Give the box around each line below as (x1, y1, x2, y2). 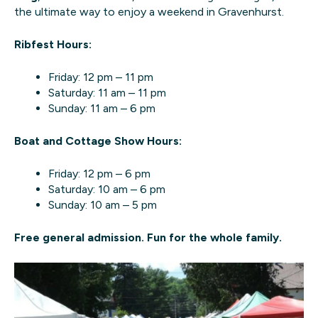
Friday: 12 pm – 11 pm (48, 70, 153, 84)
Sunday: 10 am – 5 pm (48, 198, 157, 212)
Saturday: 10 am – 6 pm (48, 182, 165, 197)
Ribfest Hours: (14, 38, 92, 52)
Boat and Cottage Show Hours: (14, 134, 182, 148)
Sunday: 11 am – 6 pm (48, 102, 155, 116)
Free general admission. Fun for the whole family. (14, 231, 282, 245)
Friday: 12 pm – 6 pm (48, 167, 150, 181)
